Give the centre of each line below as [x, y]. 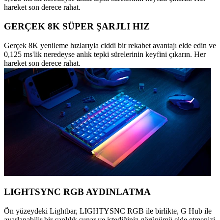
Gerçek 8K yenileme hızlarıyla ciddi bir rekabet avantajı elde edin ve [110, 45]
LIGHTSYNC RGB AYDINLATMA [77, 192]
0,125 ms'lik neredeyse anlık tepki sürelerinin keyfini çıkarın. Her [105, 54]
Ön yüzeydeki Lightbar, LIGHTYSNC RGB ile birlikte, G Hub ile [108, 211]
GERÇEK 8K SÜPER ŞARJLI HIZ [77, 26]
